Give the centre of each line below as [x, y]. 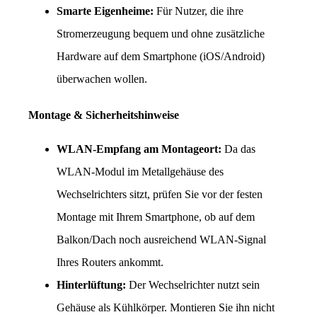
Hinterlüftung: [91, 284]
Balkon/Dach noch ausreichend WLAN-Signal [161, 239]
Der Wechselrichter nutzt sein [193, 284]
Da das [238, 149]
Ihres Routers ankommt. [110, 262]
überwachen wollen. [102, 79]
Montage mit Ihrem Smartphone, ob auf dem [156, 217]
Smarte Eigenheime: [105, 11]
